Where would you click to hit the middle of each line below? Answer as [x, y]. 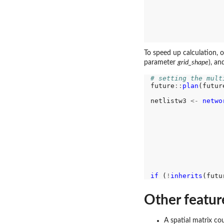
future [162, 86]
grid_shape [193, 63]
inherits [186, 176]
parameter [161, 63]
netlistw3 [170, 101]
